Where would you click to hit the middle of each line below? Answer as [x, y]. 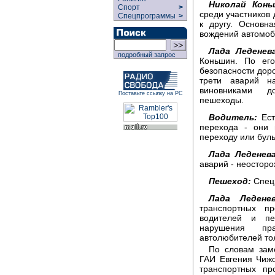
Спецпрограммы [146, 16]
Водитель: [233, 117]
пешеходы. [222, 100]
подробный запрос [145, 55]
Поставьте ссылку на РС [150, 93]
